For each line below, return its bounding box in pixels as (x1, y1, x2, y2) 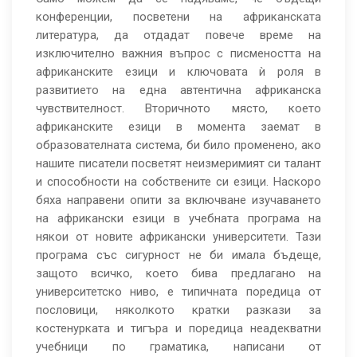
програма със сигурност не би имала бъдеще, (36, 248, 321, 263)
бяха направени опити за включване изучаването (36, 193, 321, 208)
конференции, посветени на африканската (36, 10, 321, 25)
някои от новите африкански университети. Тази (36, 229, 321, 245)
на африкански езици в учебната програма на (36, 211, 321, 226)
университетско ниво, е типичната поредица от (36, 284, 321, 300)
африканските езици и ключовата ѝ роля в (36, 65, 321, 80)
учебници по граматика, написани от (36, 339, 321, 355)
